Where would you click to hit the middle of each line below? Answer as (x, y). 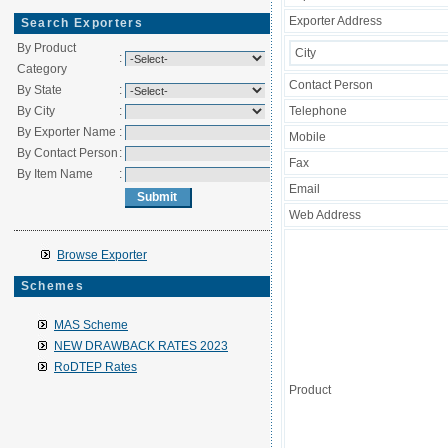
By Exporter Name (66, 132)
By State (39, 90)
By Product (46, 48)
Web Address (324, 215)
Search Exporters (81, 23)
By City (36, 111)
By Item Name (55, 174)
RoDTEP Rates (95, 367)
